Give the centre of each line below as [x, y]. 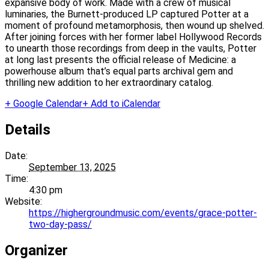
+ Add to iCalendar [121, 104]
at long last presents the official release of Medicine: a [120, 60]
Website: [23, 202]
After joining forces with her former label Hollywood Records [133, 37]
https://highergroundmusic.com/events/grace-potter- [143, 213]
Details [28, 130]
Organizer [36, 250]
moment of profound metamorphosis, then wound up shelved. [134, 26]
